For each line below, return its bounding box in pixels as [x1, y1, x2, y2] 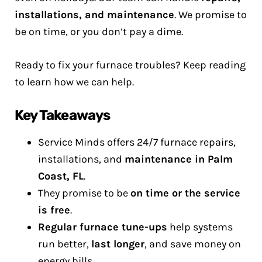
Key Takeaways [15, 107, 111, 123]
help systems [167, 220, 233, 233]
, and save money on [144, 237, 241, 250]
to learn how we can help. [15, 75, 134, 88]
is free [38, 204, 70, 216]
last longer [91, 237, 144, 250]
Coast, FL [38, 170, 84, 182]
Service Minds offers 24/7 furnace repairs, [38, 136, 236, 149]
